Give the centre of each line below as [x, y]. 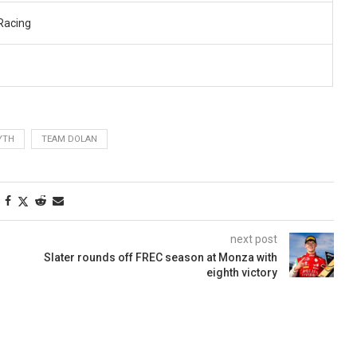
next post [253, 239]
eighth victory [241, 272]
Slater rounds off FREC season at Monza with [160, 257]
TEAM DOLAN [69, 139]
